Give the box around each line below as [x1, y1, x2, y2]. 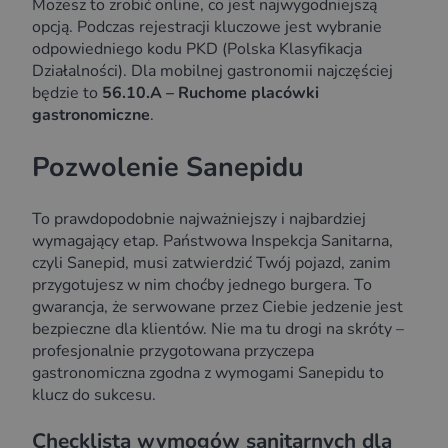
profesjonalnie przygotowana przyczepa [32, 340, 314, 363]
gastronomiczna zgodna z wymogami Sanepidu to [32, 362, 384, 385]
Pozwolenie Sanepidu [32, 148, 304, 186]
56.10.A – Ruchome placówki [102, 82, 319, 105]
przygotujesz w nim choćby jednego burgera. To [32, 274, 372, 297]
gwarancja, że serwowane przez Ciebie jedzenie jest [32, 296, 403, 319]
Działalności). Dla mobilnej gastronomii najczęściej [32, 60, 393, 83]
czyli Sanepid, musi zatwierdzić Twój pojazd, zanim [32, 252, 391, 275]
